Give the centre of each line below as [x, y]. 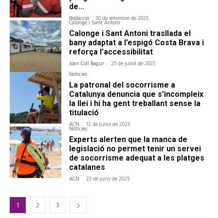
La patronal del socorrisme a [122, 85]
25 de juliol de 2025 [133, 64]
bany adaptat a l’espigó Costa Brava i [137, 43]
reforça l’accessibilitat [111, 52]
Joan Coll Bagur [87, 64]
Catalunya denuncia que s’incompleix [136, 94]
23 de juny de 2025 [108, 179]
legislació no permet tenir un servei [135, 149]
